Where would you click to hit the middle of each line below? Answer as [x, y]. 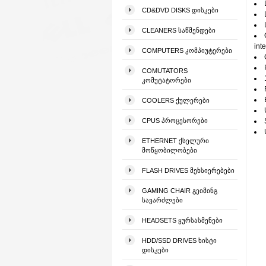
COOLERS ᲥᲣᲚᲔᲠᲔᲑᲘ [176, 100]
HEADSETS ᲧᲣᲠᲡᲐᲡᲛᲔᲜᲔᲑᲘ [182, 220]
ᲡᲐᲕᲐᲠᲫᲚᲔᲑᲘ [162, 200]
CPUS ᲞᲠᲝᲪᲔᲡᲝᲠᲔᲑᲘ [175, 121]
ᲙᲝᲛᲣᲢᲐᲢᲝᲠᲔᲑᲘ [167, 80]
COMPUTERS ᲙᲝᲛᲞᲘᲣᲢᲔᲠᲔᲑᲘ [187, 50]
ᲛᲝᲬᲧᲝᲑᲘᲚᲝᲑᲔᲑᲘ [170, 150]
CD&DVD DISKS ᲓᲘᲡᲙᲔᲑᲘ [180, 10]
